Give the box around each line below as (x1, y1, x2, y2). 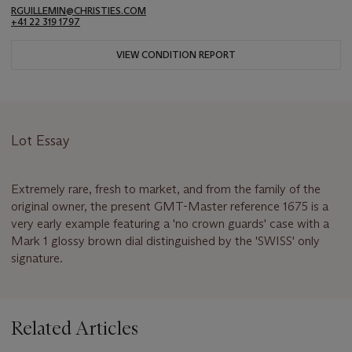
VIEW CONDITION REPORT (116, 48, 236, 60)
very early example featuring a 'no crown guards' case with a (11, 215, 329, 231)
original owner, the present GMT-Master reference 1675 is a (11, 198, 328, 214)
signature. (11, 250, 63, 266)
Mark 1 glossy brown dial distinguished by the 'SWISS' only (11, 233, 320, 248)
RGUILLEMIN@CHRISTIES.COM (11, 4, 146, 16)
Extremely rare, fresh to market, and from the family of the (11, 181, 321, 196)
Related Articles (11, 316, 138, 339)
